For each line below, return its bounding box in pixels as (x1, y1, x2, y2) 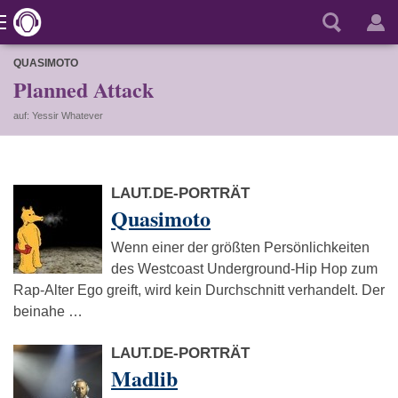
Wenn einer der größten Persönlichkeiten (111, 240, 370, 255)
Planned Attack (13, 74, 154, 105)
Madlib (111, 362, 178, 394)
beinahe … (13, 304, 83, 319)
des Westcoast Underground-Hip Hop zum (111, 261, 378, 276)
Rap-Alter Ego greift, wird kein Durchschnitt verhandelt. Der (13, 283, 385, 298)
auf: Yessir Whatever (13, 110, 103, 121)
